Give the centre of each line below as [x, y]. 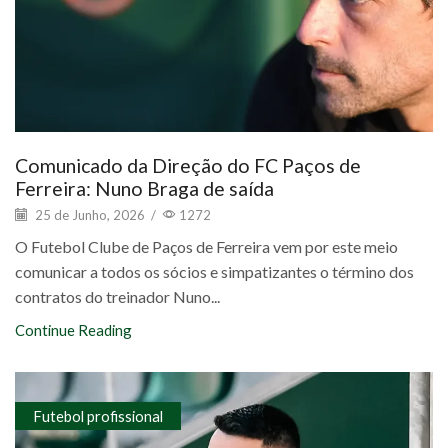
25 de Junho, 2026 [88, 214]
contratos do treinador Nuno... [117, 297]
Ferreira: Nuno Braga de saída [144, 188]
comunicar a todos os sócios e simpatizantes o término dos [214, 272]
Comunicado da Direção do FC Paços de [188, 165]
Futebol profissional [97, 415]
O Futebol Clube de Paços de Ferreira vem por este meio [206, 247]
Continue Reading [73, 330]
